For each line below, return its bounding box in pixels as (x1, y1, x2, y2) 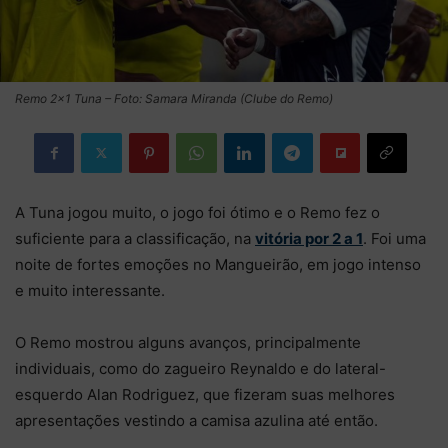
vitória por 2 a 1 (255, 228, 363, 248)
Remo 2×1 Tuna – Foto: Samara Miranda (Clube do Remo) (15, 90, 333, 106)
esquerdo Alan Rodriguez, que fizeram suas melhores (15, 384, 395, 404)
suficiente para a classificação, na (15, 228, 255, 248)
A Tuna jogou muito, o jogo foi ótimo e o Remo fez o (15, 202, 380, 222)
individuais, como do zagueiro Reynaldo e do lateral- (15, 358, 386, 378)
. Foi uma (363, 228, 426, 248)
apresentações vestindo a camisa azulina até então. (15, 410, 378, 430)
